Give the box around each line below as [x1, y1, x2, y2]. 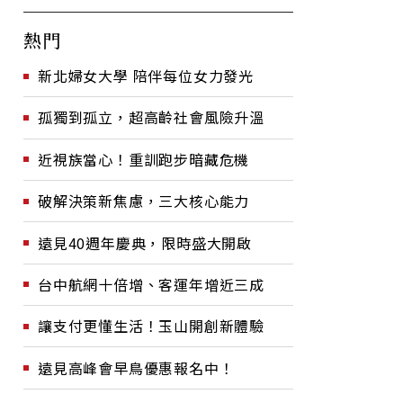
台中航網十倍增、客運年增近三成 [38, 273, 264, 295]
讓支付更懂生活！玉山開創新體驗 [38, 315, 264, 337]
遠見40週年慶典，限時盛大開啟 [38, 231, 252, 254]
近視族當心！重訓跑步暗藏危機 [38, 148, 250, 170]
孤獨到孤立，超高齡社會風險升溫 [38, 106, 264, 129]
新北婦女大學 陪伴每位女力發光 [38, 65, 254, 86]
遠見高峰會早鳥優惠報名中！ [38, 356, 235, 379]
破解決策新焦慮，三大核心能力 [38, 190, 250, 212]
